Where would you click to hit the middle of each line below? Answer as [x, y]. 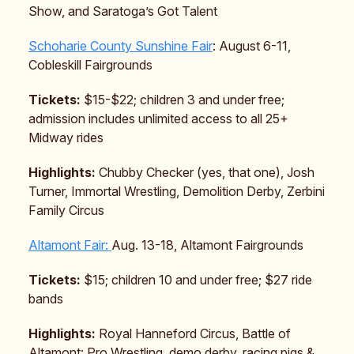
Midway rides [66, 137]
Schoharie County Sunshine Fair [121, 45]
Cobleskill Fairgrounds [90, 64]
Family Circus [66, 210]
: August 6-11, [252, 45]
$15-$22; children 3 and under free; [183, 99]
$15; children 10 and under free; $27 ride [198, 279]
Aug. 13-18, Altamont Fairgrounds [207, 245]
